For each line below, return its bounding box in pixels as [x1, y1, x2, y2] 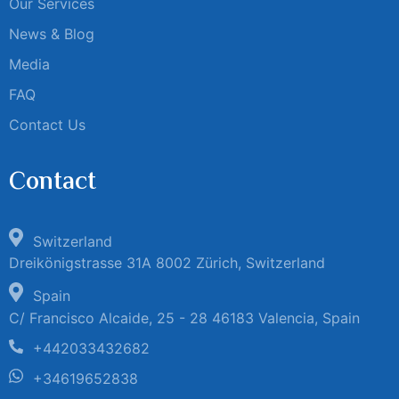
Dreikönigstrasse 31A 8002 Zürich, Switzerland [9, 254, 325, 273]
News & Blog [9, 24, 94, 43]
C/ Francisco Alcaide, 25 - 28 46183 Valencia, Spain [9, 308, 360, 327]
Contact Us [9, 115, 85, 134]
